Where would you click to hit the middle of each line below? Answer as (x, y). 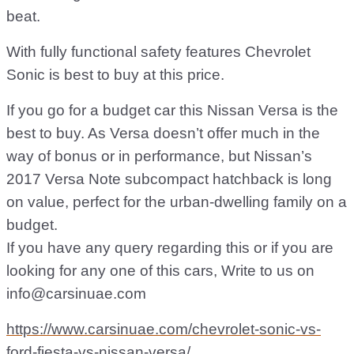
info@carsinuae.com (76, 294)
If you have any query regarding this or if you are (170, 248)
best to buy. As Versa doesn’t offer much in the (163, 133)
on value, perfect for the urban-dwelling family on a (177, 202)
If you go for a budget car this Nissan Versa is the (172, 110)
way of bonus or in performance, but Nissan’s (159, 156)
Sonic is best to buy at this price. (115, 75)
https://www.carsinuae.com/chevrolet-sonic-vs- (164, 329)
